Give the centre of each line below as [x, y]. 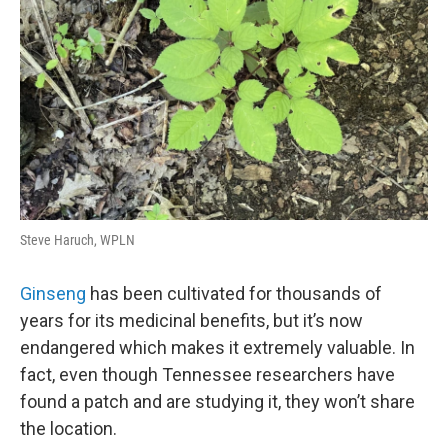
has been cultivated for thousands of [234, 293]
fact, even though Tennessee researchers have [207, 374]
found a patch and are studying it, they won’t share [217, 401]
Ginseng [53, 293]
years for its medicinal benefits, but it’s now [191, 320]
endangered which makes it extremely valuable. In [217, 347]
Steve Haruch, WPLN [77, 240]
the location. [68, 428]
